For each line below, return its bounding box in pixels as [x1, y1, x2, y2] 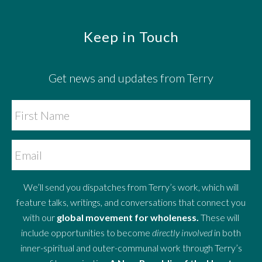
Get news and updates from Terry [49, 71, 213, 85]
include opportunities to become [21, 227, 152, 239]
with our [23, 212, 57, 223]
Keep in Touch [83, 28, 179, 46]
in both [212, 227, 241, 239]
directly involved [152, 227, 212, 239]
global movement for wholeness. [57, 212, 199, 223]
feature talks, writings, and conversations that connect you [16, 196, 246, 208]
